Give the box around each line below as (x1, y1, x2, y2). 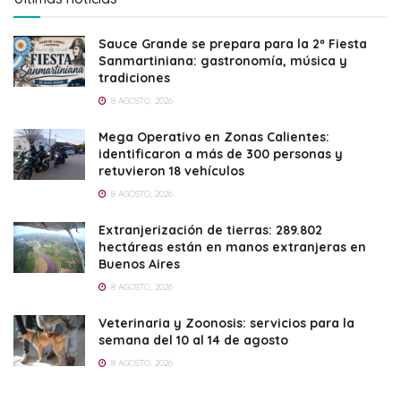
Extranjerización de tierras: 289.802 (98, 221, 322, 238)
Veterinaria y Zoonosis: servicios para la (98, 314, 354, 331)
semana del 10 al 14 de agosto (98, 331, 288, 348)
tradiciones (98, 69, 170, 86)
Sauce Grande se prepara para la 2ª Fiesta (98, 35, 367, 52)
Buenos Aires (98, 255, 180, 272)
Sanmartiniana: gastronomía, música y (98, 52, 347, 69)
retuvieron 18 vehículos (98, 162, 244, 179)
